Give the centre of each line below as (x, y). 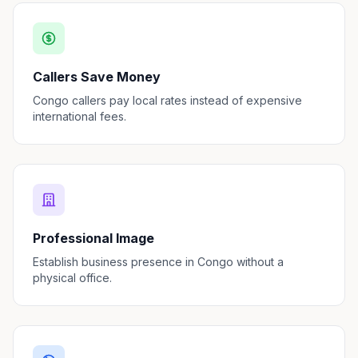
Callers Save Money (97, 77)
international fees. (80, 116)
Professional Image (93, 238)
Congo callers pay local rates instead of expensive (167, 100)
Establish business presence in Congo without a (158, 262)
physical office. (72, 278)
